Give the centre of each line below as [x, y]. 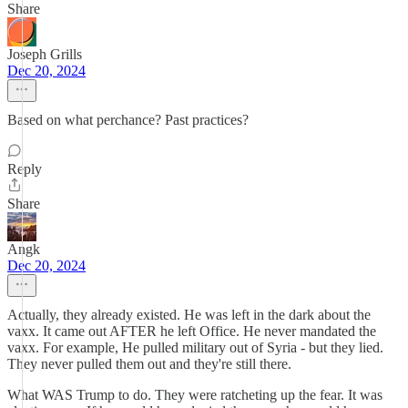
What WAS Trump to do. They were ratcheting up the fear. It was [195, 395]
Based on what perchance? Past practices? [128, 120]
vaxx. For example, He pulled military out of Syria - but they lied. [195, 347]
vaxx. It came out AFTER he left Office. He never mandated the [192, 331]
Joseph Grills [45, 54]
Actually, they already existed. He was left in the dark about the [189, 315]
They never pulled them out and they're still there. [149, 364]
